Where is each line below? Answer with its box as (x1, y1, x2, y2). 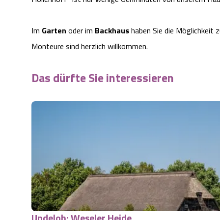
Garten (42, 25, 66, 37)
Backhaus (93, 25, 129, 37)
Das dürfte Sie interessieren (31, 69, 174, 87)
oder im (66, 25, 93, 37)
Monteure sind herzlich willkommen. (31, 40, 148, 53)
